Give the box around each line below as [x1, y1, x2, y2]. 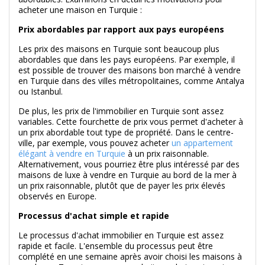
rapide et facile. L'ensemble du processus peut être [18, 240, 213, 252]
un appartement [172, 137, 233, 149]
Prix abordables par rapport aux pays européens [18, 24, 224, 35]
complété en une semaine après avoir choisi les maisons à [18, 251, 242, 263]
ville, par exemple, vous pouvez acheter [18, 137, 172, 149]
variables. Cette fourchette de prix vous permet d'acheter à [18, 116, 243, 128]
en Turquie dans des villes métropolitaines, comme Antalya [18, 75, 244, 87]
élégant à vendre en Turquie [18, 148, 125, 160]
